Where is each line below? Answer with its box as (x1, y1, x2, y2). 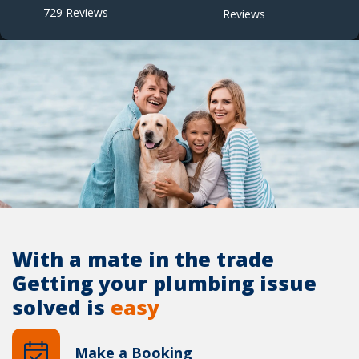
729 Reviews (43, 5, 108, 21)
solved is (12, 293, 111, 321)
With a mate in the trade (12, 245, 274, 273)
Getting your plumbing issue (12, 269, 317, 297)
